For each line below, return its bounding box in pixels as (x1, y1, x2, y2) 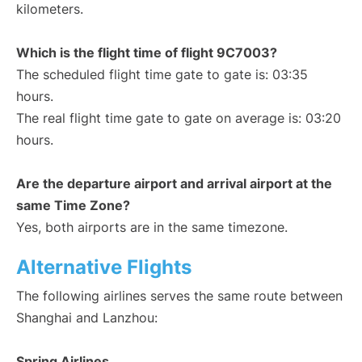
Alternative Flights (16, 255, 192, 280)
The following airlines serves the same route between (16, 288, 343, 305)
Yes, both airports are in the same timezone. (16, 219, 288, 236)
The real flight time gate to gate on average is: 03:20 (16, 110, 341, 127)
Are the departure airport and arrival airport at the (16, 175, 332, 192)
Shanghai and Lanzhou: (16, 309, 158, 326)
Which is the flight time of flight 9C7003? (16, 44, 277, 61)
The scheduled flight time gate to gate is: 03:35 (16, 66, 308, 83)
